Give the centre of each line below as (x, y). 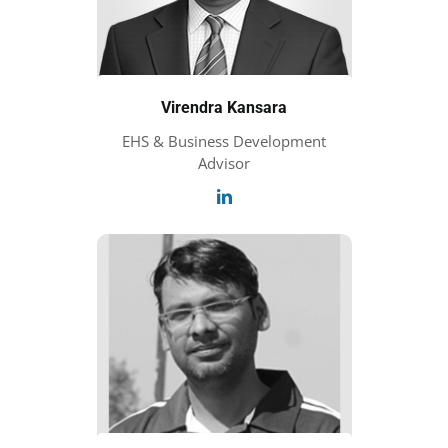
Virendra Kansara (224, 108)
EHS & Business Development (224, 141)
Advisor (224, 163)
